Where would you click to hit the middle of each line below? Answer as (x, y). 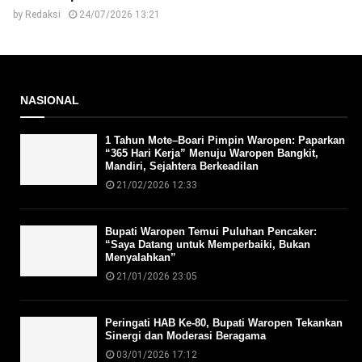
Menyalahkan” (141, 257)
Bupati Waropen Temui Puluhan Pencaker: (211, 232)
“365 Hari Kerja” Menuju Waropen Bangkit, (212, 153)
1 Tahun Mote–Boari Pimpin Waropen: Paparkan (225, 140)
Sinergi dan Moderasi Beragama (185, 336)
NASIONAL (50, 100)
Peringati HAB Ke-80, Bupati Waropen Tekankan (224, 323)
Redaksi (43, 15)
